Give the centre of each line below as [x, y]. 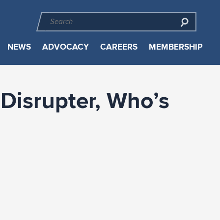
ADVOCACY [65, 47]
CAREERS [119, 47]
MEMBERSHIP [176, 47]
